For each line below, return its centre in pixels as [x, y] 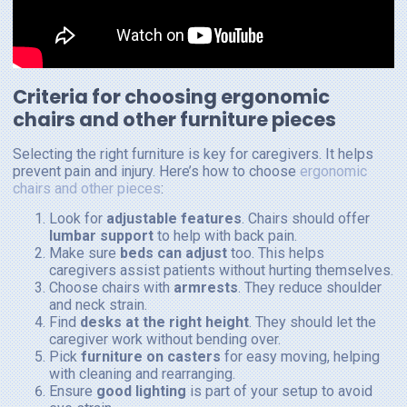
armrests [206, 287]
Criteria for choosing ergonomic [171, 96]
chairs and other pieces [87, 188]
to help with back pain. [225, 235]
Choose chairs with [111, 287]
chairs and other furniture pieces [174, 119]
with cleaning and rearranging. [142, 373]
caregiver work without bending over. [165, 339]
